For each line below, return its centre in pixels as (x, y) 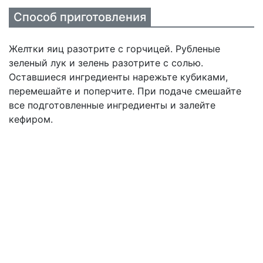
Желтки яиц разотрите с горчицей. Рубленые (114, 49)
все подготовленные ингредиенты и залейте (112, 105)
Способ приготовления (80, 17)
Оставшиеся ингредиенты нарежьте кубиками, (118, 77)
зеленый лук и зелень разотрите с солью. (106, 63)
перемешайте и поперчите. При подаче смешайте (125, 91)
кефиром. (31, 119)
